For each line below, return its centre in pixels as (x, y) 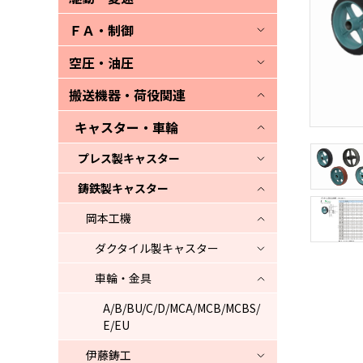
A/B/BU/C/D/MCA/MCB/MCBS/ (181, 308)
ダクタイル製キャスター (157, 248)
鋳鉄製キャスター (123, 188)
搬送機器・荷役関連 (127, 95)
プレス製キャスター (129, 158)
